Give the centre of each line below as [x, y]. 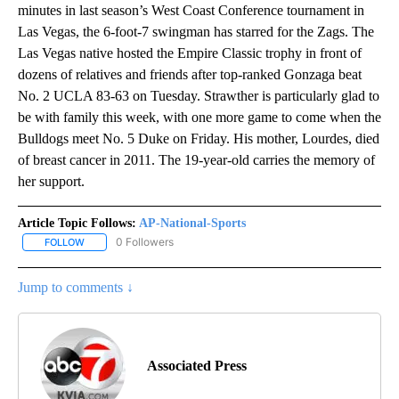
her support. [51, 182]
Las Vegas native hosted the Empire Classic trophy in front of [190, 53]
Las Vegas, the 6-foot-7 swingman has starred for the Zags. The [196, 32]
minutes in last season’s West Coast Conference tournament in [191, 11]
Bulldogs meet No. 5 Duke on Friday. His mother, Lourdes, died [199, 139]
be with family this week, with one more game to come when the [199, 118]
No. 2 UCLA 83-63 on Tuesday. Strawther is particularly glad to [199, 96]
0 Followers [145, 242]
